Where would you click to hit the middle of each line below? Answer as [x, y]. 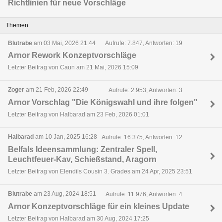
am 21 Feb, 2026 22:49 [56, 90]
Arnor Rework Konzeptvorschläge [72, 55]
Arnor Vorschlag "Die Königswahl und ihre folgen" [103, 102]
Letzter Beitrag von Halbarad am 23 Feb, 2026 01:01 [79, 114]
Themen [17, 25]
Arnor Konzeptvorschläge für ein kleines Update [99, 206]
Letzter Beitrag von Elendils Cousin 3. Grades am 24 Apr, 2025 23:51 [100, 171]
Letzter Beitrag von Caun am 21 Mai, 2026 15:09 [73, 67]
